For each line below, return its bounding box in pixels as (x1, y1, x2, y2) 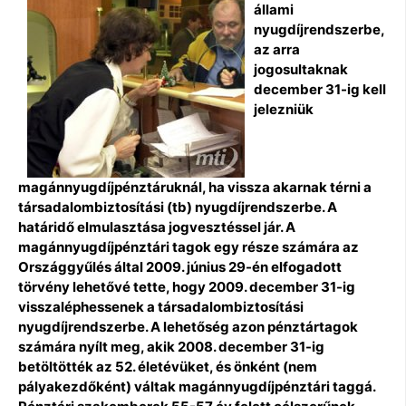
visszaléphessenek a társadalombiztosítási (18, 297, 304, 315)
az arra (254, 40, 300, 58)
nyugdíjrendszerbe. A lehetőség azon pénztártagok (18, 317, 358, 335)
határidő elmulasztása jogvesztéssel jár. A (18, 217, 295, 236)
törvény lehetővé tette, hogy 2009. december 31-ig (18, 277, 355, 295)
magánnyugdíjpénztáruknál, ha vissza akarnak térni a (18, 178, 372, 196)
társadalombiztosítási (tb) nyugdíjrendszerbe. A (18, 198, 337, 216)
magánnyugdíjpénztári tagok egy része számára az (18, 237, 359, 256)
